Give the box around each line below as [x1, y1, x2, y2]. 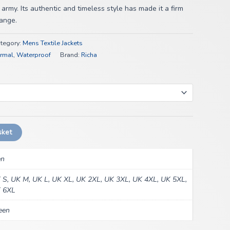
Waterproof [16, 50, 51, 60]
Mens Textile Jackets [23, 39, 83, 48]
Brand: [60, 50, 81, 60]
